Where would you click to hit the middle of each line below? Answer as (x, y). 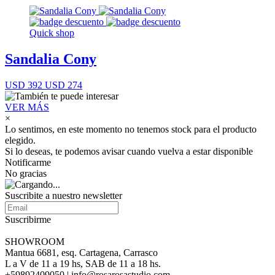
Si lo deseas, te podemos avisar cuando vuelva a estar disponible (129, 151)
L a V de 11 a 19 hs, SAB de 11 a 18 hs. (83, 263)
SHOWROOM (35, 241)
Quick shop (52, 33)
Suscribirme (28, 219)
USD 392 (24, 85)
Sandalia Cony (51, 59)
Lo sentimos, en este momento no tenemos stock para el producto (131, 129)
